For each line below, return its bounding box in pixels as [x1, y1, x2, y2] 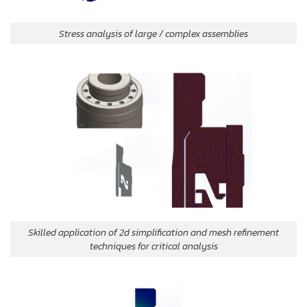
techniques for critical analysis [89, 238, 218, 254]
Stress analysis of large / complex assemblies [59, 25, 248, 41]
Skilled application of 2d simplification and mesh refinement [28, 224, 279, 240]
